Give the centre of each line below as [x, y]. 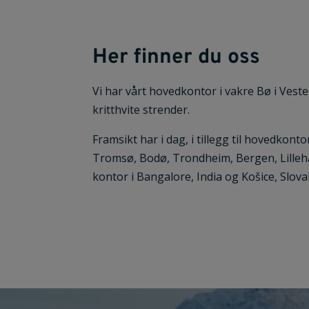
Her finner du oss [177, 57]
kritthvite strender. [143, 109]
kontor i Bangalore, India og [167, 176]
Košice [258, 176]
